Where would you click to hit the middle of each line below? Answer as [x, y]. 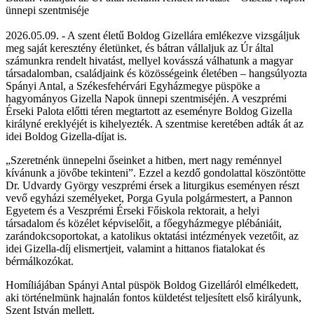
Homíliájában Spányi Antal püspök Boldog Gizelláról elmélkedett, [152, 285]
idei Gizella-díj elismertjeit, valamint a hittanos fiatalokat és [135, 248]
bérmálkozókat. [40, 261]
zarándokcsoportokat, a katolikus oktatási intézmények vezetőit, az [152, 235]
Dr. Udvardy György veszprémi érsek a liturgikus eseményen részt [152, 185]
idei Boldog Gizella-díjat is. [68, 136]
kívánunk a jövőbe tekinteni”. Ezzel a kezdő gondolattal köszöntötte [156, 172]
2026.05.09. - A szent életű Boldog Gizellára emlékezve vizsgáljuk [153, 35]
